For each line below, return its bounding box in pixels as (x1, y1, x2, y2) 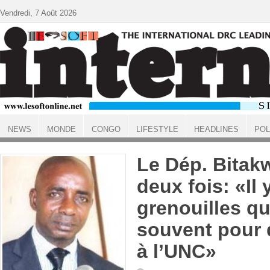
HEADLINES (193, 125, 239, 134)
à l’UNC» (137, 240, 216, 262)
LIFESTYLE (136, 125, 178, 134)
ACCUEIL (2, 136, 30, 143)
